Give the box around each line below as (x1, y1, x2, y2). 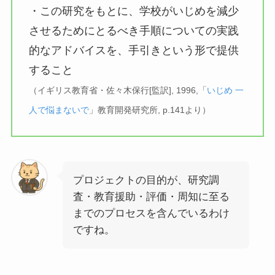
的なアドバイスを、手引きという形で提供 (28, 44, 239, 57)
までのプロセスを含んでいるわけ (72, 207, 230, 219)
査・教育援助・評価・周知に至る (72, 191, 230, 203)
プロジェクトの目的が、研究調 (72, 174, 219, 186)
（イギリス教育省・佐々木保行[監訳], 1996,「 (28, 85, 207, 96)
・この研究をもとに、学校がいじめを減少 (28, 5, 239, 18)
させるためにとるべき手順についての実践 (28, 25, 239, 37)
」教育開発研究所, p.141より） (88, 105, 211, 115)
